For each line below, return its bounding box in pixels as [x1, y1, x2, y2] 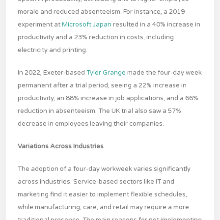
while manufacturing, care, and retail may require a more [18, 203, 189, 212]
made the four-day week [126, 69, 202, 77]
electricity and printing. [18, 46, 87, 55]
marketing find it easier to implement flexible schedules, [18, 191, 187, 199]
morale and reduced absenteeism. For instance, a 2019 [18, 8, 185, 16]
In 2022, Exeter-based [18, 69, 86, 77]
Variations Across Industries [18, 142, 104, 151]
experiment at [18, 21, 62, 29]
